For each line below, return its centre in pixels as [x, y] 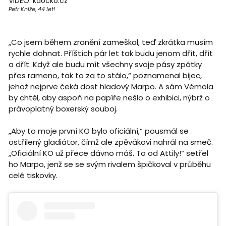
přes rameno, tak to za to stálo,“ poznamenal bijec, [105, 75]
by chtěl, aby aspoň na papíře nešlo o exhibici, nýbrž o [109, 97]
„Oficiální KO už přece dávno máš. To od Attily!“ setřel [108, 153]
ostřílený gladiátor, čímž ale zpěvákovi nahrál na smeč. [110, 142]
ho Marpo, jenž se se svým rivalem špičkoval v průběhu [109, 164]
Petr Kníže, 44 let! [32, 9]
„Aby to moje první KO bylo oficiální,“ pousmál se [98, 131]
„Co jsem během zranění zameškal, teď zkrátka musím [110, 42]
